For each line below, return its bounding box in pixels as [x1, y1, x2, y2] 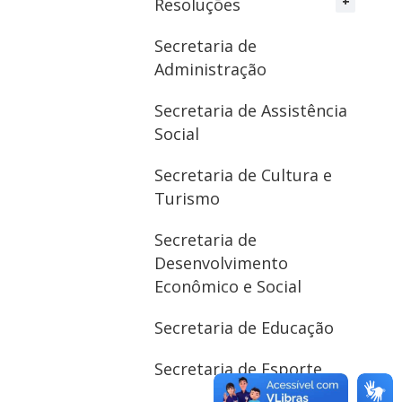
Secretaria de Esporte [154, 358, 322, 380]
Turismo [154, 188, 220, 209]
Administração [154, 58, 267, 80]
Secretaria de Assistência [154, 100, 347, 121]
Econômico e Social [154, 275, 301, 297]
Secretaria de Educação [154, 317, 334, 338]
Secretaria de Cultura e [154, 164, 332, 186]
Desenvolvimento [154, 252, 288, 274]
